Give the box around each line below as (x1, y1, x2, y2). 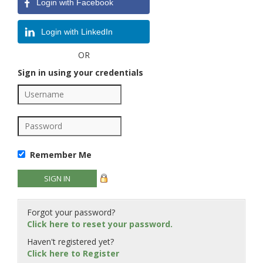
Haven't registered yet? (27, 236, 114, 247)
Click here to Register (27, 248, 119, 259)
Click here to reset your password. (27, 218, 173, 230)
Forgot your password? (27, 207, 115, 218)
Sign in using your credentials (18, 67, 143, 78)
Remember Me (30, 149, 92, 160)
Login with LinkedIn (41, 27, 113, 36)
